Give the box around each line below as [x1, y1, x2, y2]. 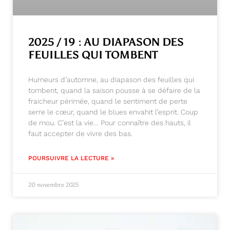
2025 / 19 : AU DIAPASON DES [28, 35, 184, 49]
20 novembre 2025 [28, 181, 79, 188]
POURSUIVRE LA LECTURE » [28, 155, 114, 162]
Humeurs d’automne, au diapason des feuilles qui [28, 75, 194, 84]
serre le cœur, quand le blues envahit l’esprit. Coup [28, 108, 198, 116]
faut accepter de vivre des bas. [28, 129, 132, 138]
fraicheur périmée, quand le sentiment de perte [28, 97, 187, 105]
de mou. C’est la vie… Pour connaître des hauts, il [28, 119, 191, 127]
